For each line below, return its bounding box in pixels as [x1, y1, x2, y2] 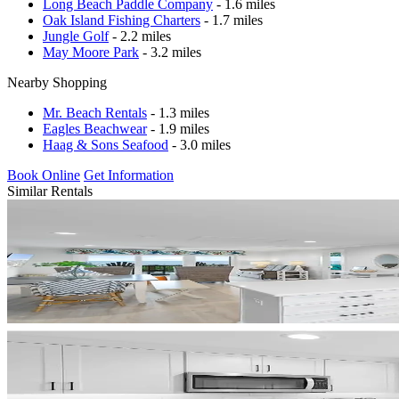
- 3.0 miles [168, 136, 231, 152]
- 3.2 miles [139, 44, 201, 60]
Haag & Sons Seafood [43, 136, 168, 152]
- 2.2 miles [109, 28, 171, 44]
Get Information [84, 167, 174, 183]
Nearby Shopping [7, 74, 107, 90]
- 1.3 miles [147, 104, 209, 120]
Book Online [7, 167, 80, 183]
